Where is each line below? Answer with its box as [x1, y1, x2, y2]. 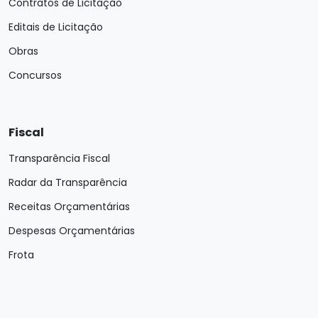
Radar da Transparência [9, 175, 127, 190]
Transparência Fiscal [9, 151, 110, 165]
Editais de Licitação [9, 20, 103, 34]
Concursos [9, 68, 62, 82]
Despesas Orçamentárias [9, 224, 135, 238]
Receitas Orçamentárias [9, 199, 130, 214]
